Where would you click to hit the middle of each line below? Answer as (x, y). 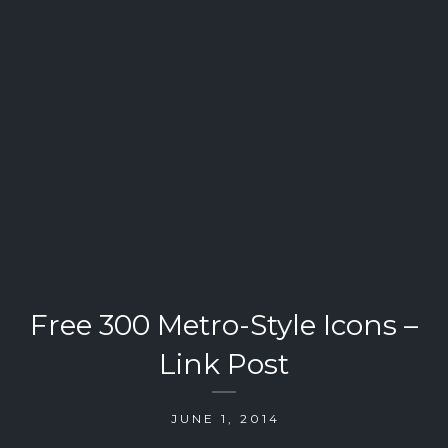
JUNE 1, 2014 (225, 418)
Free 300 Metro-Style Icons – (224, 324)
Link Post (224, 363)
